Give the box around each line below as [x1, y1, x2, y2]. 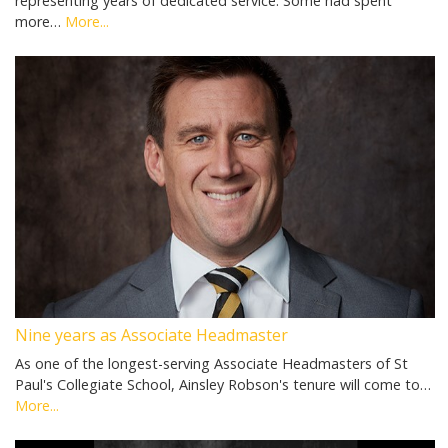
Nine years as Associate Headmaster [15, 323, 288, 346]
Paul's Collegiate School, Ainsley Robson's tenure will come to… [15, 374, 431, 394]
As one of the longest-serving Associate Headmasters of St [15, 353, 408, 373]
